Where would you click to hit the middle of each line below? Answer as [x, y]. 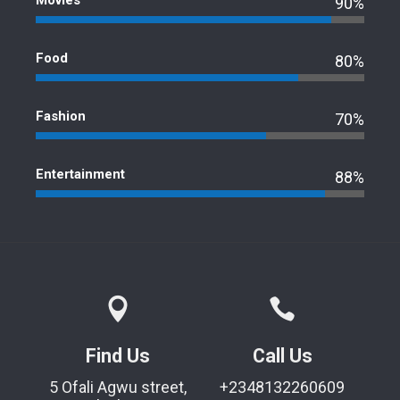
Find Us [118, 356]
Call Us [282, 356]
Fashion [61, 117]
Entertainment [80, 175]
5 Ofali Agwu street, [118, 387]
